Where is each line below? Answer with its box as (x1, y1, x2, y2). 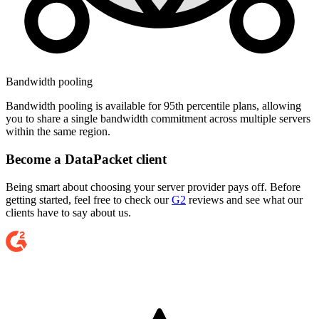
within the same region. (6, 125, 110, 138)
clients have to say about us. (6, 206, 131, 219)
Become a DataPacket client (6, 151, 167, 167)
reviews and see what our (186, 193, 303, 206)
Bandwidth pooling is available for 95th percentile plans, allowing (6, 100, 301, 113)
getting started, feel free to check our (6, 193, 172, 206)
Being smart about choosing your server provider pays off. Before (6, 180, 300, 193)
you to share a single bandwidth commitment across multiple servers (6, 113, 310, 125)
